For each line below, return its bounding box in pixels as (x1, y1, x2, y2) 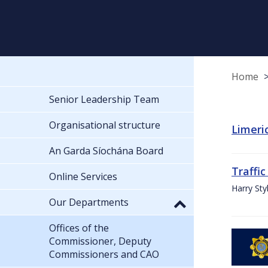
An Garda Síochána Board (49, 144, 163, 157)
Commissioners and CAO (49, 247, 159, 261)
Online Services (49, 169, 117, 183)
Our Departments (49, 195, 129, 209)
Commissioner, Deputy (49, 234, 151, 248)
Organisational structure (49, 118, 160, 132)
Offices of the (49, 221, 109, 234)
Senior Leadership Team (49, 92, 159, 106)
